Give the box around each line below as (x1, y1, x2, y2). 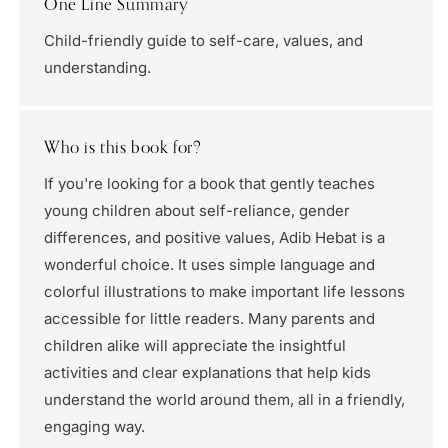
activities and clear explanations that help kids (44, 363, 371, 383)
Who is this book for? (44, 137, 202, 158)
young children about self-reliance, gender (44, 201, 350, 221)
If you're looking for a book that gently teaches (44, 174, 375, 194)
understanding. (44, 58, 151, 78)
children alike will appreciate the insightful (44, 336, 346, 356)
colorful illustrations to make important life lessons (44, 282, 405, 302)
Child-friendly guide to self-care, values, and (44, 31, 363, 51)
